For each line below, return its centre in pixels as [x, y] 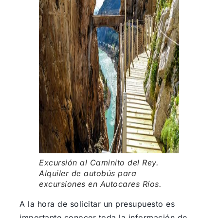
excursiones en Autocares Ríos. [100, 184]
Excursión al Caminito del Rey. [99, 163]
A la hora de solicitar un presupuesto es [97, 204]
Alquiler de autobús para [88, 173]
